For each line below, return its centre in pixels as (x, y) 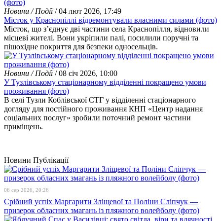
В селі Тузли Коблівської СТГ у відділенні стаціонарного (100, 100)
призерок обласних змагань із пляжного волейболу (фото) (102, 210)
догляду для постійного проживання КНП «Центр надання (103, 109)
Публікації (51, 160)
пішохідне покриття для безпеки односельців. (81, 47)
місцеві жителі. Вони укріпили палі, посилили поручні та (101, 38)
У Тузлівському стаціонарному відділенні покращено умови (105, 82)
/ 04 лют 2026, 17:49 (87, 11)
